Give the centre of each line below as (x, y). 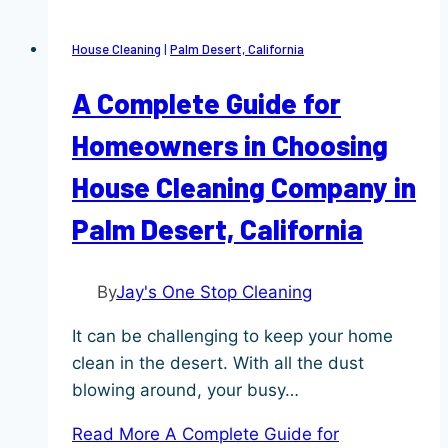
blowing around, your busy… (185, 390)
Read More (116, 434)
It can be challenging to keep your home (232, 336)
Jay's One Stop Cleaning (214, 292)
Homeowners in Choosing (230, 145)
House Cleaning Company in (244, 187)
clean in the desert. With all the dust (218, 363)
